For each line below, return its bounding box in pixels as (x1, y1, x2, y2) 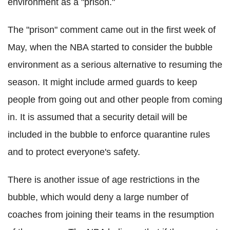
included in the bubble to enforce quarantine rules (8, 129, 210, 140)
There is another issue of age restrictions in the (8, 175, 200, 185)
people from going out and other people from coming (8, 94, 222, 105)
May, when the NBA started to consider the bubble (8, 42, 213, 52)
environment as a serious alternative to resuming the (8, 60, 222, 70)
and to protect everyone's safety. (8, 147, 140, 157)
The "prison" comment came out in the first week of (8, 25, 216, 35)
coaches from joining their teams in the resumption (8, 209, 214, 220)
